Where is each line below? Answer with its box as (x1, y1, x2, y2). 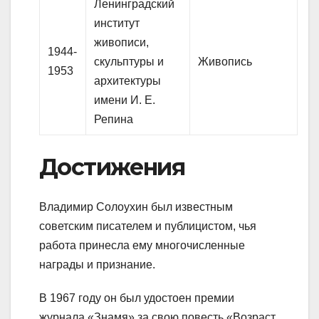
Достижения (39, 152, 184, 181)
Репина (94, 113, 134, 125)
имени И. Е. (94, 93, 156, 106)
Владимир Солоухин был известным (39, 201, 233, 214)
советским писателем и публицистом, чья (39, 220, 256, 233)
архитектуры (94, 74, 162, 87)
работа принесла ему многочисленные (39, 239, 245, 252)
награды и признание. (39, 258, 155, 271)
